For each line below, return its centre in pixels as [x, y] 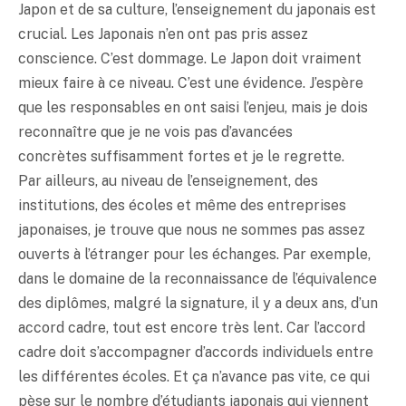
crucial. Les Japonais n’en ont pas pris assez [163, 34]
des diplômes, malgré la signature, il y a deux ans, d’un [198, 303]
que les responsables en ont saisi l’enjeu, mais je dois [193, 107]
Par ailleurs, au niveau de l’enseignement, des [168, 180]
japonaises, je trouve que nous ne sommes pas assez [192, 229]
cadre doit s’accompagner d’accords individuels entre [196, 352]
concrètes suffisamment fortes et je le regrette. [181, 156]
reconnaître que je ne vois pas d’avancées [155, 131]
